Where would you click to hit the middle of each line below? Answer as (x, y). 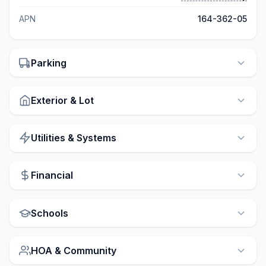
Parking (49, 63)
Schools (50, 213)
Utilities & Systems (74, 138)
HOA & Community (74, 250)
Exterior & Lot (62, 100)
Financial (52, 175)
